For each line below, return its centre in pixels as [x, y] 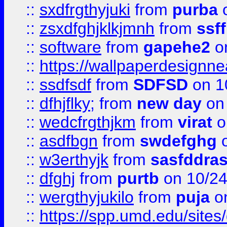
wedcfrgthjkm [88, 122]
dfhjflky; [67, 103]
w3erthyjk [74, 160]
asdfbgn [69, 141]
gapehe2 [177, 47]
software [70, 47]
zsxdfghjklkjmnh [97, 28]
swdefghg [178, 141]
